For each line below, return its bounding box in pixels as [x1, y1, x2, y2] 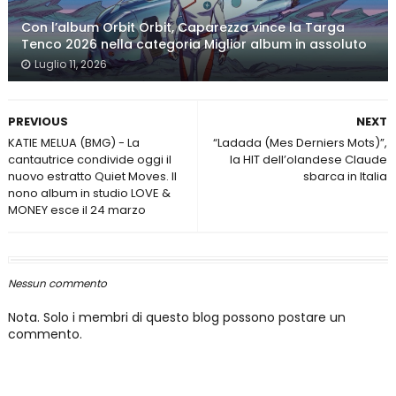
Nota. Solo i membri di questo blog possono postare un [7, 308, 346, 326]
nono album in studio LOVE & [7, 184, 171, 202]
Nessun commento [7, 275, 107, 291]
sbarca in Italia [303, 167, 388, 185]
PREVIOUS [7, 112, 68, 130]
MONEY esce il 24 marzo [7, 201, 146, 218]
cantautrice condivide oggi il [7, 150, 171, 168]
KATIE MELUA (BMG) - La [7, 133, 140, 151]
